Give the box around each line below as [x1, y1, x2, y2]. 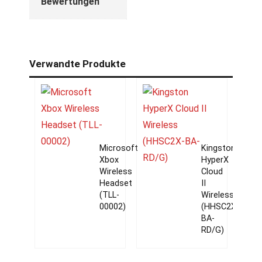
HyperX [201, 154, 229, 165]
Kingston [201, 143, 236, 153]
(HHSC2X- [201, 201, 239, 212]
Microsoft [99, 143, 138, 153]
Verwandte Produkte [29, 57, 126, 70]
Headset [99, 178, 132, 188]
